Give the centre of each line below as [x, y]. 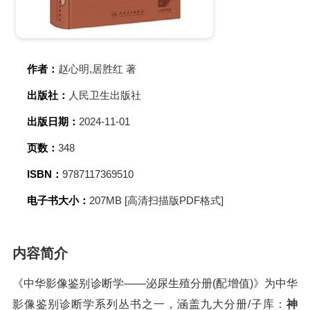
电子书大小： [58, 200]
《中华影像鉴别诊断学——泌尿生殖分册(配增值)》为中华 [155, 283]
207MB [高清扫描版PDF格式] [156, 200]
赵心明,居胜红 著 [97, 69]
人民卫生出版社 [105, 95]
